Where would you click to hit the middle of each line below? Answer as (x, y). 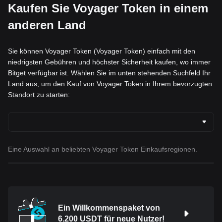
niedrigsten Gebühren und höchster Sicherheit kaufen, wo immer (109, 62)
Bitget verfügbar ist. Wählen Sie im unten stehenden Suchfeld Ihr (109, 73)
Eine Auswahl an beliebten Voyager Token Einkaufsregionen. (103, 149)
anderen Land (47, 25)
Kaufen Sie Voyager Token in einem (108, 8)
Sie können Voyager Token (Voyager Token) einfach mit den (102, 51)
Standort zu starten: (39, 95)
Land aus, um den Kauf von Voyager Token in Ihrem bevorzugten (110, 84)
